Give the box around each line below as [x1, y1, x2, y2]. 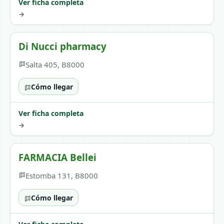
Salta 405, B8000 [25, 59, 84, 69]
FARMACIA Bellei [18, 151, 96, 163]
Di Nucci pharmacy [18, 40, 106, 52]
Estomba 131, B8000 [25, 170, 98, 180]
